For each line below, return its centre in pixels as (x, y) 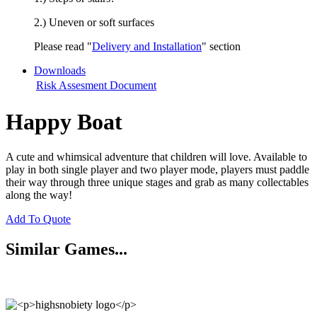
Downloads (60, 70)
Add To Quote (38, 219)
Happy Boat (64, 122)
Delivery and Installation (147, 46)
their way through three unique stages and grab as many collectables (157, 182)
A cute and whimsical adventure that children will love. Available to (156, 156)
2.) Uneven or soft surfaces (94, 22)
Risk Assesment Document (96, 85)
